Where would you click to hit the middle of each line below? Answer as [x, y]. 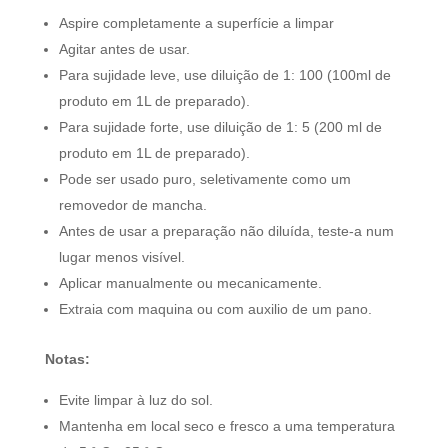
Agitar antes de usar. [124, 49]
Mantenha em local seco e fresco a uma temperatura [227, 426]
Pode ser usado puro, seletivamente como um [205, 179]
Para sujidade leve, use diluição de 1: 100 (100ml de [225, 75]
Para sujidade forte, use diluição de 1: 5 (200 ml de [220, 127]
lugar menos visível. [122, 257]
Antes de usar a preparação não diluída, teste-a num [226, 231]
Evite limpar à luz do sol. [136, 400]
